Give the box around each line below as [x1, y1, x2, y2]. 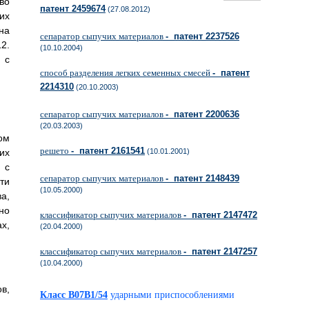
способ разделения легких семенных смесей [40, 68, 212, 78]
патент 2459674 [40, 3, 106, 14]
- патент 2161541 [71, 146, 145, 156]
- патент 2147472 [183, 210, 257, 220]
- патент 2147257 [183, 246, 257, 257]
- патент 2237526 [166, 31, 239, 41]
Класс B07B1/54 [40, 290, 108, 300]
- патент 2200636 [166, 109, 239, 119]
